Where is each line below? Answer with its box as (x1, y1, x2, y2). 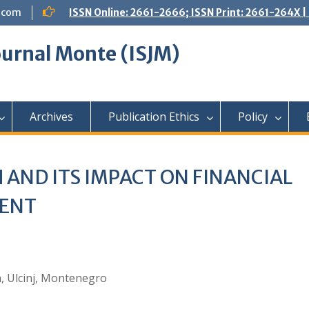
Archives (30, 109, 73, 124)
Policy (238, 109, 268, 124)
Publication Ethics (108, 109, 199, 124)
